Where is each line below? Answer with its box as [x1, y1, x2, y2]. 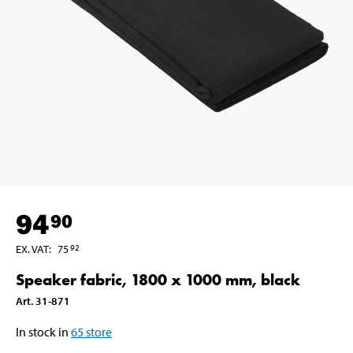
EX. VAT [16, 241, 49, 256]
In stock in [16, 323, 69, 340]
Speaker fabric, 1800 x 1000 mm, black [16, 269, 300, 290]
